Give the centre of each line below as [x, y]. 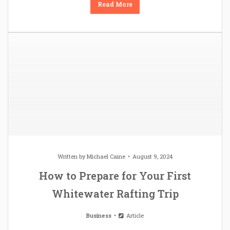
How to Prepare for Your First [115, 176]
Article [134, 216]
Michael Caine [106, 157]
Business [99, 216]
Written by [72, 157]
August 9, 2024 [152, 157]
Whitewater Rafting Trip [115, 194]
